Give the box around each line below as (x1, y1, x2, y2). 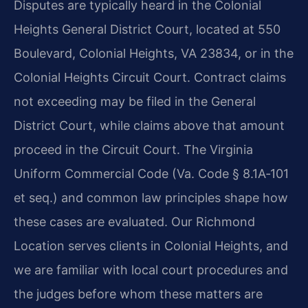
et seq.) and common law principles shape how (14, 190, 288, 205)
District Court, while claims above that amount (14, 118, 285, 133)
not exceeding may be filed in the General (14, 93, 256, 109)
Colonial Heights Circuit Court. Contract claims (14, 69, 286, 85)
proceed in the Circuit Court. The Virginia (14, 142, 253, 157)
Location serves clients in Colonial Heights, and (14, 238, 288, 253)
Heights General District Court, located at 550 (14, 21, 280, 36)
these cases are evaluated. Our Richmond (14, 214, 255, 229)
